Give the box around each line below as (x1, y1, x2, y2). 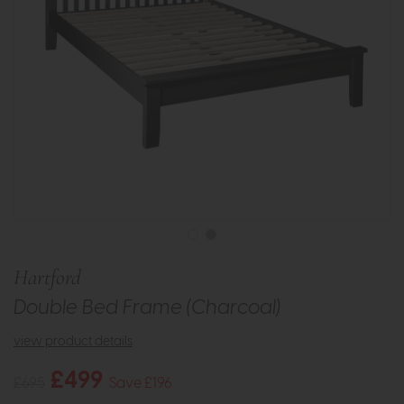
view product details (14, 335, 133, 349)
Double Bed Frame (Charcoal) (14, 298, 280, 318)
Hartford (14, 264, 81, 291)
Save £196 (109, 375, 172, 390)
